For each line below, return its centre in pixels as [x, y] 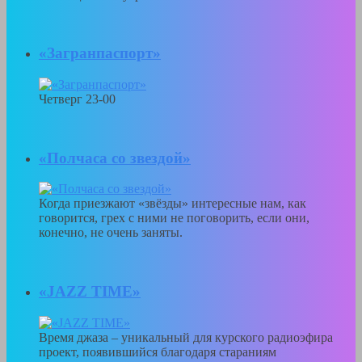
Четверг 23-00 [77, 99]
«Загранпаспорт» [100, 53]
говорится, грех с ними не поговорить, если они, [174, 218]
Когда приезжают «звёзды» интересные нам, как [173, 204]
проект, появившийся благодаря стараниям [158, 351]
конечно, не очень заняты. [111, 233]
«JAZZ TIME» [90, 292]
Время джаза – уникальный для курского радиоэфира [186, 337]
